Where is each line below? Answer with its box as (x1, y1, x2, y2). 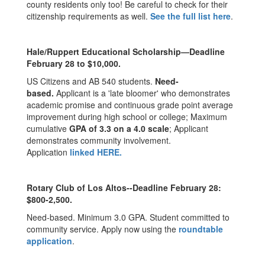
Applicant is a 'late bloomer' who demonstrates (54, 87, 230, 99)
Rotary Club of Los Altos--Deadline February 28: (27, 182, 221, 193)
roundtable (179, 223, 223, 235)
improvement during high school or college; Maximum (27, 111, 227, 122)
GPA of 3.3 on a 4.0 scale (69, 122, 169, 134)
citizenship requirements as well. (27, 10, 150, 22)
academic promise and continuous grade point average (27, 99, 233, 111)
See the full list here (150, 10, 231, 22)
